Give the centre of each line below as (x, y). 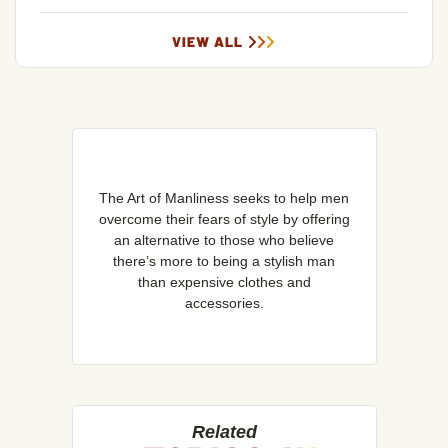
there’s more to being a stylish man (224, 261)
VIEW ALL (207, 42)
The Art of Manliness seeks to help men (224, 198)
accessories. (224, 303)
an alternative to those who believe (224, 240)
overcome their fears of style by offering (224, 219)
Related (224, 432)
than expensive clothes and (224, 282)
